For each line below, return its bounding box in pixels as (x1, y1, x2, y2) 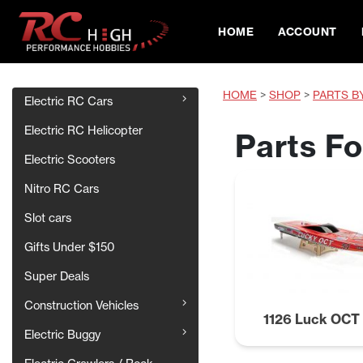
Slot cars (24, 211, 71, 226)
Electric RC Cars (24, 94, 113, 109)
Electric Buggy (24, 327, 100, 343)
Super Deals (24, 269, 89, 284)
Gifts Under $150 (24, 240, 115, 255)
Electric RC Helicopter (24, 123, 143, 139)
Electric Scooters (24, 152, 115, 168)
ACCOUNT (278, 24, 337, 39)
